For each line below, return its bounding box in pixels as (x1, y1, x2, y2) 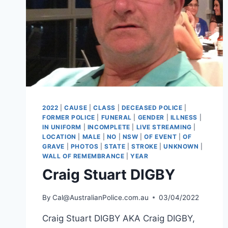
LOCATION (42, 133, 76, 141)
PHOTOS (70, 142, 99, 151)
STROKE (131, 142, 158, 151)
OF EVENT (144, 133, 177, 141)
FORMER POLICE (42, 113, 95, 122)
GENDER (137, 113, 165, 122)
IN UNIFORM (42, 123, 81, 131)
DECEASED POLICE (121, 104, 183, 112)
